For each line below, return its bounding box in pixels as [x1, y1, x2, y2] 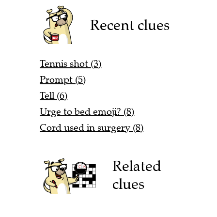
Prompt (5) [40, 73, 86, 86]
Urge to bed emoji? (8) [40, 105, 135, 118]
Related [112, 157, 162, 175]
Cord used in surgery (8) [40, 121, 144, 134]
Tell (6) [40, 89, 68, 102]
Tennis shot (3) [40, 57, 102, 70]
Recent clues [90, 15, 170, 34]
